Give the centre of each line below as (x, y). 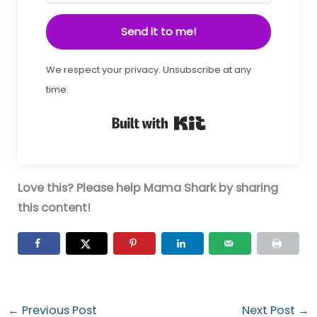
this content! (54, 208)
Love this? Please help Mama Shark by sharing (148, 188)
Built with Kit (240, 120)
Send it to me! (158, 32)
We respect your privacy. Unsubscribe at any (149, 70)
